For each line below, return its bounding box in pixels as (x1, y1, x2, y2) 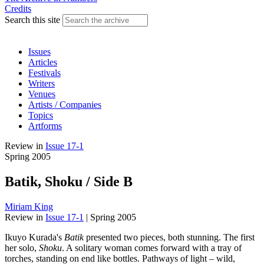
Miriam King (5, 201, 53, 212)
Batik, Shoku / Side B (5, 173, 133, 189)
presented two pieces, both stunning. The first (84, 232, 255, 242)
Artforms (28, 121, 62, 131)
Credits (5, 4, 31, 14)
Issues (28, 47, 51, 57)
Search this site (5, 15, 62, 25)
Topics (28, 110, 53, 120)
